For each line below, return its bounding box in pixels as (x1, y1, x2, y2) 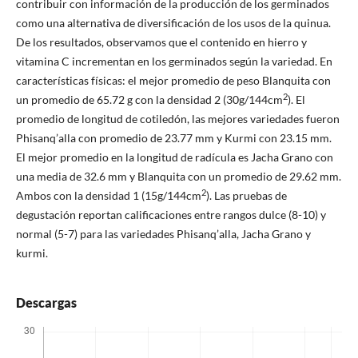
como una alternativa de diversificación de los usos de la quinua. (15, 15, 331, 30)
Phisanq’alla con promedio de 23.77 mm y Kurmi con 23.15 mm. (15, 130, 332, 145)
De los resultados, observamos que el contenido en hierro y (15, 34, 307, 49)
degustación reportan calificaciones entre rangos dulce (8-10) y (15, 207, 326, 221)
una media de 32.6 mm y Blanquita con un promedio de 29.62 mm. (15, 169, 341, 183)
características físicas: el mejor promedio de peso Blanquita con (15, 73, 331, 87)
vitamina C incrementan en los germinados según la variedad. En (15, 54, 332, 68)
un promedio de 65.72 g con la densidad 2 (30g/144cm (15, 92, 283, 106)
